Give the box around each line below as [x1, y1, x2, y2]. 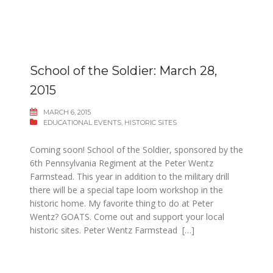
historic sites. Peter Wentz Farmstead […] [30, 224, 194, 236]
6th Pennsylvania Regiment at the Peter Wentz [30, 157, 213, 169]
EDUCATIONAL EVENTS [43, 118, 121, 127]
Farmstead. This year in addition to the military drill [30, 171, 229, 182]
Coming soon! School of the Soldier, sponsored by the [30, 144, 243, 155]
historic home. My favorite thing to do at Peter [30, 197, 213, 209]
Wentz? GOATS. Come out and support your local [30, 211, 224, 222]
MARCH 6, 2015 [43, 108, 91, 116]
